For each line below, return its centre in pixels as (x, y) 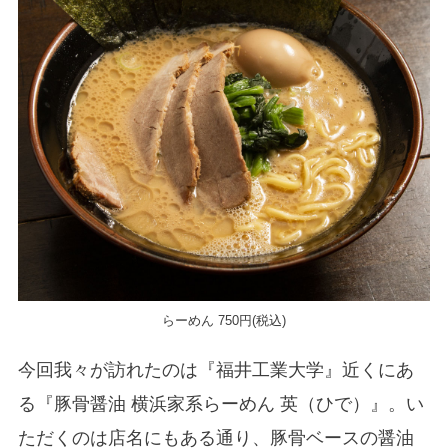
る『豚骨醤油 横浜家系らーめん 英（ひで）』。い (220, 403)
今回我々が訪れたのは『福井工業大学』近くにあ (215, 369)
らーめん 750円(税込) (224, 320)
